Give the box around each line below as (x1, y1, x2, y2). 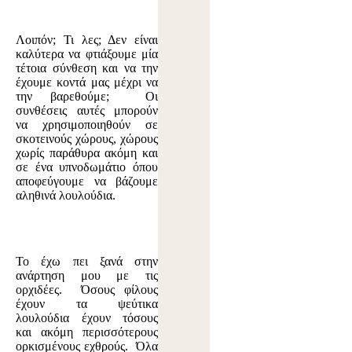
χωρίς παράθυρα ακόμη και (16, 146, 159, 160)
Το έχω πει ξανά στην (16, 255, 159, 269)
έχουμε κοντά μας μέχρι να (16, 75, 159, 90)
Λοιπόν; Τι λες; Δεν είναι (16, 33, 159, 47)
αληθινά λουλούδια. (16, 189, 115, 203)
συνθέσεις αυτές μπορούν (16, 104, 159, 118)
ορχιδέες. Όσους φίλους (16, 283, 159, 297)
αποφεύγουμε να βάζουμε (16, 174, 159, 189)
